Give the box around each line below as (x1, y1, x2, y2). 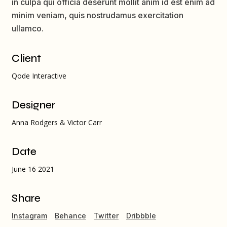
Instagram (12, 211, 47, 220)
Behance (55, 211, 86, 220)
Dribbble (126, 211, 156, 220)
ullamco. (12, 23, 44, 33)
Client (12, 52, 41, 65)
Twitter (94, 211, 119, 220)
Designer (12, 99, 55, 111)
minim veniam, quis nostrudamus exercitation (12, 10, 183, 20)
